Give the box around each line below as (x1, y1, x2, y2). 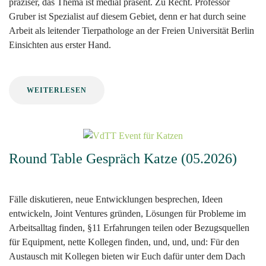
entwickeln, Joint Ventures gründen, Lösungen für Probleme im (9, 208, 246, 218)
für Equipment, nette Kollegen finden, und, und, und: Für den (9, 236, 239, 247)
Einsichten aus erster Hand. (9, 39, 111, 50)
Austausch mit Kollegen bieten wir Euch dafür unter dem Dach (9, 251, 245, 261)
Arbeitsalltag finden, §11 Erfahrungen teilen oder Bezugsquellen (9, 222, 249, 233)
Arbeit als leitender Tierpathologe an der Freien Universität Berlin (9, 25, 254, 36)
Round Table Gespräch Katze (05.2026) (9, 150, 237, 166)
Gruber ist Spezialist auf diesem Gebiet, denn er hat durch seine (9, 11, 246, 21)
